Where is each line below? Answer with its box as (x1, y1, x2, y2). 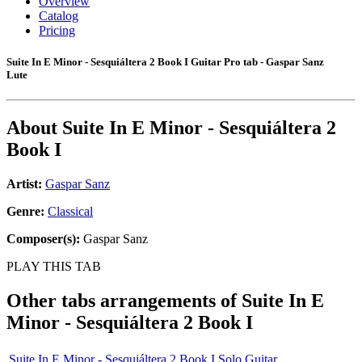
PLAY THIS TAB (6, 259, 101, 274)
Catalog (39, 9, 78, 23)
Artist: (6, 177, 42, 192)
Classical (48, 204, 93, 219)
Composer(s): (6, 232, 80, 246)
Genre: (6, 204, 48, 219)
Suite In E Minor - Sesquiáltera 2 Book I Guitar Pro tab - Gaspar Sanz (6, 56, 324, 69)
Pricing (39, 23, 75, 37)
